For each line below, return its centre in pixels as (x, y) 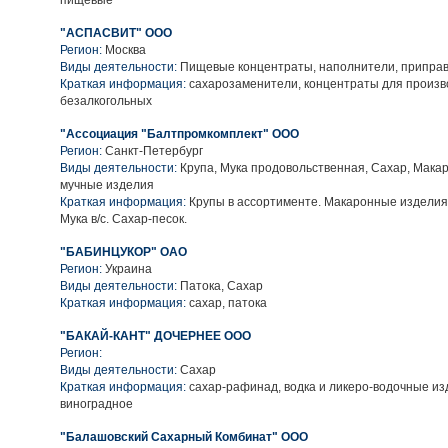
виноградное (96, 404)
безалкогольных (106, 101)
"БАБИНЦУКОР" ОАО (123, 252)
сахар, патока (226, 303)
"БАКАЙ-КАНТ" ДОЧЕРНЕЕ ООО (155, 336)
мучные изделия (107, 185)
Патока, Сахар (220, 286)
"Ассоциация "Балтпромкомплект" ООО (179, 134)
